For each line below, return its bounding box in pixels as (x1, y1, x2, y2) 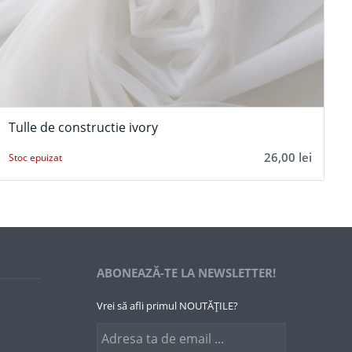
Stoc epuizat (8, 151, 62, 165)
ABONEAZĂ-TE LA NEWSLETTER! (97, 264, 277, 280)
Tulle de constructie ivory (8, 118, 158, 136)
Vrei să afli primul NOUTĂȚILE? (97, 299, 239, 313)
